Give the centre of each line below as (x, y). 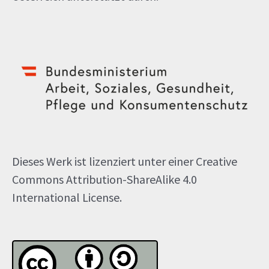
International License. (67, 197)
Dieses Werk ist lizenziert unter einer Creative (125, 161)
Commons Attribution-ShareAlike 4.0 (104, 179)
